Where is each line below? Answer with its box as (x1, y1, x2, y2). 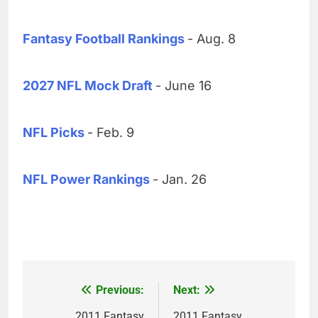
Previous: (96, 283, 144, 297)
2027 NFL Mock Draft (23, 77, 153, 93)
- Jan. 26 (153, 171, 207, 187)
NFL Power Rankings (23, 171, 150, 187)
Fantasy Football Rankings (23, 31, 185, 46)
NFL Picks (23, 124, 84, 140)
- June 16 (155, 77, 212, 93)
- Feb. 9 (87, 124, 134, 140)
